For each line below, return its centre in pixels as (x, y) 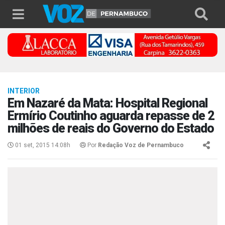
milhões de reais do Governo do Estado (111, 129)
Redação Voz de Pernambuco (141, 145)
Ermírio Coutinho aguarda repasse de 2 (111, 116)
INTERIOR (24, 91)
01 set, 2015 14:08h (42, 145)
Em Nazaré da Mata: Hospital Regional (107, 103)
